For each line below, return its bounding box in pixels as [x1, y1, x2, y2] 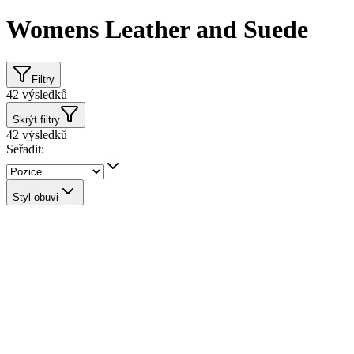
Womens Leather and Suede [6, 15, 308, 44]
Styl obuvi [13, 190, 58, 203]
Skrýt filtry [13, 113, 60, 126]
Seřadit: [6, 141, 44, 156]
